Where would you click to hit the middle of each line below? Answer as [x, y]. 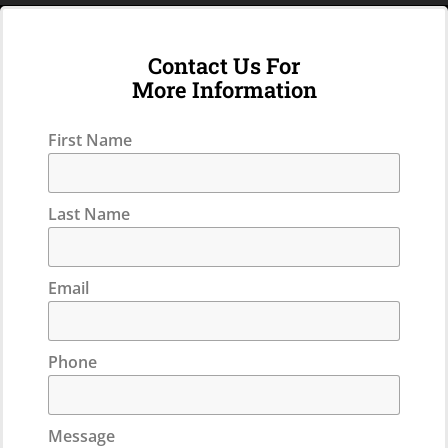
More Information [224, 89]
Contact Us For [224, 65]
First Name [90, 139]
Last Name [89, 213]
